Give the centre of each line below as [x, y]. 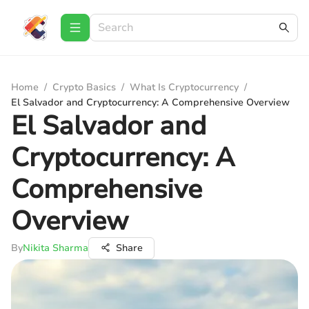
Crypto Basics [84, 87]
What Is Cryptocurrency [184, 87]
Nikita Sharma [56, 248]
